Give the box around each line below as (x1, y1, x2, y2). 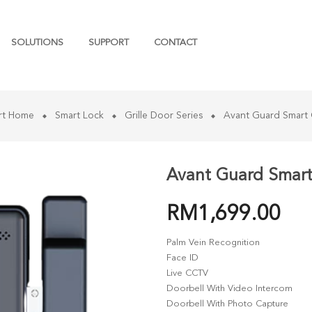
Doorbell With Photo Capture (166, 299, 288, 309)
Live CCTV (166, 269, 208, 278)
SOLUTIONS (11, 38, 63, 47)
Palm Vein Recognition (166, 238, 260, 247)
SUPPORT (88, 38, 129, 47)
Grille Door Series (124, 111, 203, 120)
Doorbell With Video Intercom (166, 284, 292, 293)
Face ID (166, 253, 198, 263)
